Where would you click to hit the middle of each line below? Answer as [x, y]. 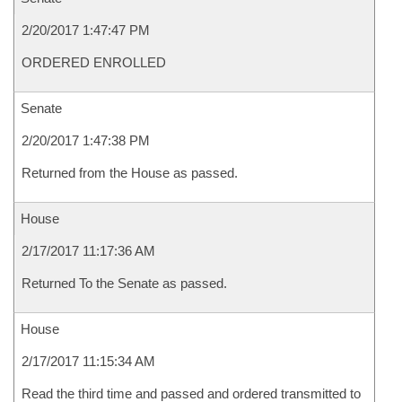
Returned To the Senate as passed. [124, 283]
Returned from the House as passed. [130, 173]
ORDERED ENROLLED [94, 62]
